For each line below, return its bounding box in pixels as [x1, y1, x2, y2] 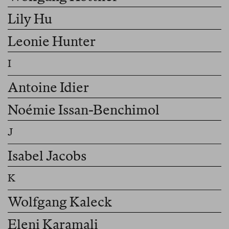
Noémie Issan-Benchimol [8, 102, 160, 118]
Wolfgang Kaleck [8, 194, 112, 210]
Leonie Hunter [8, 33, 96, 50]
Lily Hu [8, 11, 52, 27]
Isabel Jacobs [8, 148, 86, 164]
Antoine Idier [8, 79, 89, 96]
